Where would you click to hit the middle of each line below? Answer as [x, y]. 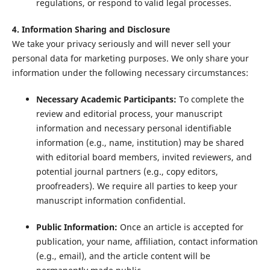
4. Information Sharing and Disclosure [91, 30]
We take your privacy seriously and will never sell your [121, 44]
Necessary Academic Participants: [106, 99]
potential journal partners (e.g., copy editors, [127, 172]
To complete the [210, 99]
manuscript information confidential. [111, 201]
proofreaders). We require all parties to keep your [137, 186]
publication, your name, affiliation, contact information [147, 242]
